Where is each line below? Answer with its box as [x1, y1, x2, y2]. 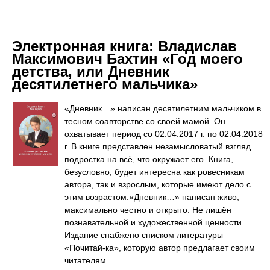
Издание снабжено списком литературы [64, 230, 223, 240]
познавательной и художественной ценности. [64, 218, 244, 227]
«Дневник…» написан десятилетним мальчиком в [64, 104, 261, 113]
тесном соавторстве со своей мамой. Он [64, 116, 225, 126]
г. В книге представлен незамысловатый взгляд [64, 142, 251, 151]
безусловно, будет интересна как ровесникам [64, 167, 245, 177]
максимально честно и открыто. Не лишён [64, 205, 231, 215]
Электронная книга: [12, 38, 158, 54]
